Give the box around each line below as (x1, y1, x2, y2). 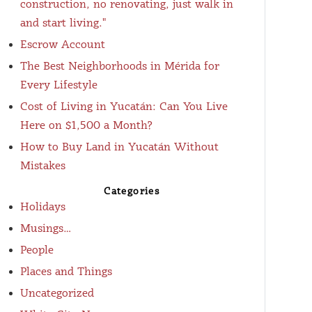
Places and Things (19, 265, 112, 279)
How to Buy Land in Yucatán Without (19, 140, 219, 154)
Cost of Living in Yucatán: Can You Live (19, 100, 228, 114)
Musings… (19, 221, 71, 235)
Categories (104, 185, 160, 198)
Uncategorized (19, 286, 94, 300)
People (19, 243, 54, 257)
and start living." (19, 16, 107, 30)
